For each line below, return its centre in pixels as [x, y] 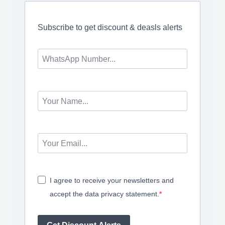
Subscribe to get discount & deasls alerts [110, 28]
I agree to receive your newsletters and [112, 181]
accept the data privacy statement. [104, 194]
